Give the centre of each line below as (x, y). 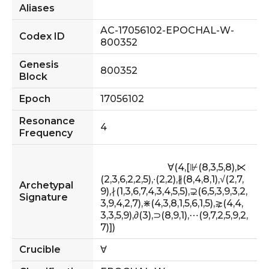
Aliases (37, 8)
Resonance (47, 121)
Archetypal (46, 185)
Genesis (39, 64)
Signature (44, 197)
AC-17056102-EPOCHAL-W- (167, 30)
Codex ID (42, 36)
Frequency (46, 133)
